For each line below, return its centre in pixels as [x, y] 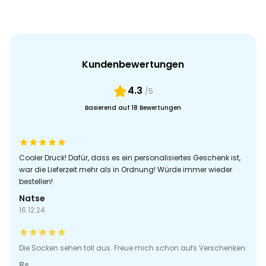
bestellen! [36, 182]
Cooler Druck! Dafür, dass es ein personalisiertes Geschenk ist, [130, 158]
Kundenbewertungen [133, 65]
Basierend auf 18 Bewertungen [133, 108]
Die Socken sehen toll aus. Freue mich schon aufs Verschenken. [133, 248]
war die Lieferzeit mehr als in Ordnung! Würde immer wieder [126, 170]
